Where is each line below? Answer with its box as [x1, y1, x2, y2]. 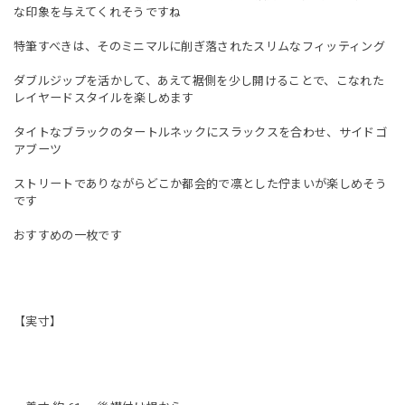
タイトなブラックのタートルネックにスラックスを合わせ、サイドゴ [14, 125, 387, 139]
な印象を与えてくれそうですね [14, 5, 182, 19]
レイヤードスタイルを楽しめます [14, 90, 194, 105]
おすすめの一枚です [14, 228, 122, 242]
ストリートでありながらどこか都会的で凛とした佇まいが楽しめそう [14, 176, 387, 191]
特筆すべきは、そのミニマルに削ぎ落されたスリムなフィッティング [14, 39, 385, 53]
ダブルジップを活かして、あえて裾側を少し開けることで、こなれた [14, 73, 384, 88]
